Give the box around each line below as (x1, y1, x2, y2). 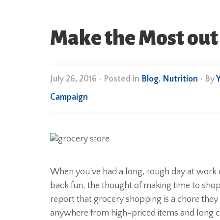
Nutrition (163, 74, 198, 84)
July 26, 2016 (50, 74, 97, 84)
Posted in (104, 74, 141, 84)
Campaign (50, 92, 88, 102)
